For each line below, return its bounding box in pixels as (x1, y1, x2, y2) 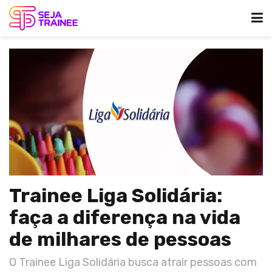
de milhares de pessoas (9, 228, 231, 251)
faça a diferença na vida (9, 206, 240, 229)
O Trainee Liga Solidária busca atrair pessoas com (9, 255, 257, 269)
